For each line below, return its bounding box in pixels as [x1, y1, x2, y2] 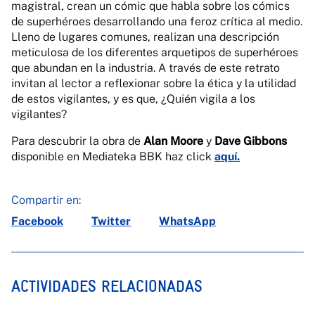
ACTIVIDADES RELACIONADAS [11, 276, 202, 296]
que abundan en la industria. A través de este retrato [11, 61, 280, 75]
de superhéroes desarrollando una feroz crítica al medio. [11, 15, 302, 28]
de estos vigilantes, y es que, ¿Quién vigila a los [11, 92, 255, 105]
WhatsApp [159, 214, 216, 228]
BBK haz [136, 150, 186, 163]
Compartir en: [11, 193, 81, 207]
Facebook [11, 214, 63, 228]
